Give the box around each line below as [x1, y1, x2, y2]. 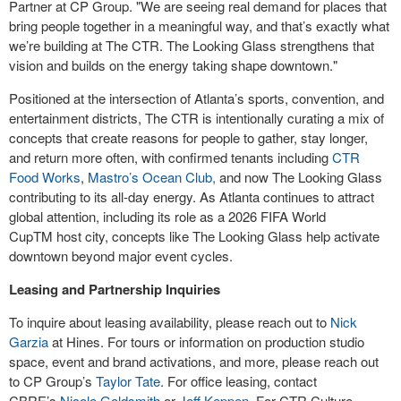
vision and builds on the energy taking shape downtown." [9, 55, 337, 75]
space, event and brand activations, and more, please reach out [9, 352, 379, 371]
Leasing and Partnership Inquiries [9, 279, 220, 300]
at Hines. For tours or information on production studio [48, 332, 364, 352]
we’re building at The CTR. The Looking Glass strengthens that [9, 36, 374, 55]
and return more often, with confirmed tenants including [9, 148, 332, 167]
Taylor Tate [96, 371, 160, 391]
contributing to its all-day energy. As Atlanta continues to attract [9, 187, 374, 207]
